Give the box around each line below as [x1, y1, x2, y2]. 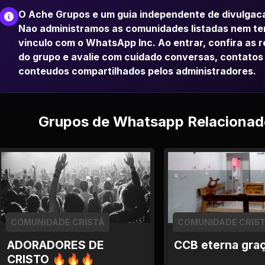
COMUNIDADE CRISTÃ [11, 217, 105, 227]
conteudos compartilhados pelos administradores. [18, 65, 256, 77]
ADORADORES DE [7, 238, 104, 252]
